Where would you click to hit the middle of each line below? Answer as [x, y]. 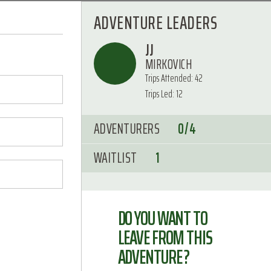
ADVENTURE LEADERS [155, 23]
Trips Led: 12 [164, 94]
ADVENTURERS [126, 129]
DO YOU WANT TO [162, 218]
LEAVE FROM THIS [165, 238]
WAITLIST [115, 158]
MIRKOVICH [168, 64]
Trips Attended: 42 [174, 78]
